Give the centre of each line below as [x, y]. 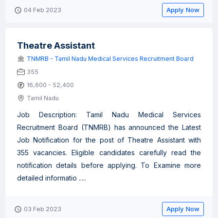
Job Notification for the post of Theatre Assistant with [109, 140]
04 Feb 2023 [43, 10]
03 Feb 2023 [43, 209]
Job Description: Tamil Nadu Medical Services [109, 115]
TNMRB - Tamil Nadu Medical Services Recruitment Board [110, 59]
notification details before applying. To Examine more [109, 165]
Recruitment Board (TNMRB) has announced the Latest [109, 127]
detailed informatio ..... [52, 178]
